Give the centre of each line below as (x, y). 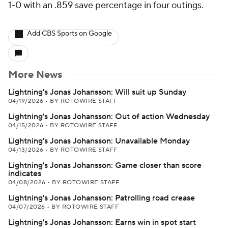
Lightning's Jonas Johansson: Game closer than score (105, 165)
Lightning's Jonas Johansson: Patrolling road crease (102, 198)
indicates (25, 174)
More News (35, 75)
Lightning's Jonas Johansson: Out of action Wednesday (109, 117)
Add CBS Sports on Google (69, 34)
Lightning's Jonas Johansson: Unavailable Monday (99, 141)
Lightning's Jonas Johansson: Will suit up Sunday (97, 92)
